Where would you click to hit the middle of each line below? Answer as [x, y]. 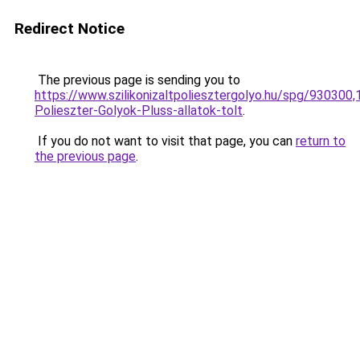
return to [321, 141]
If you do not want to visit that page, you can [165, 141]
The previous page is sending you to [137, 80]
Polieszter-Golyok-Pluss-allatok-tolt [139, 110]
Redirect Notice [70, 29]
